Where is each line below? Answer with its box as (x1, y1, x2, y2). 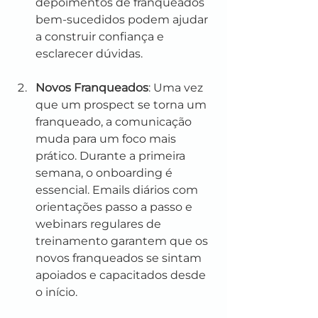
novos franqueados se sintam (35, 251, 204, 265)
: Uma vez (148, 81, 206, 94)
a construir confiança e (35, 30, 167, 43)
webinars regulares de (35, 217, 164, 231)
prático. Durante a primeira (35, 149, 188, 163)
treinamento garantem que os (35, 234, 211, 248)
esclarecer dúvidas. (35, 47, 143, 60)
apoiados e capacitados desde (35, 268, 209, 282)
